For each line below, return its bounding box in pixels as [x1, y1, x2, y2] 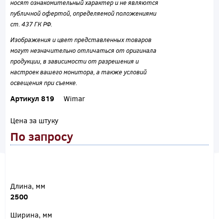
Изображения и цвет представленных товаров [10, 35, 152, 44]
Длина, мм [10, 181, 45, 191]
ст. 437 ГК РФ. [10, 20, 52, 29]
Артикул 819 [10, 93, 54, 104]
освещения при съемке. [10, 78, 77, 88]
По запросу [10, 128, 73, 145]
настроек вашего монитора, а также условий [10, 67, 147, 77]
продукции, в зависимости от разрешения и [10, 57, 139, 66]
